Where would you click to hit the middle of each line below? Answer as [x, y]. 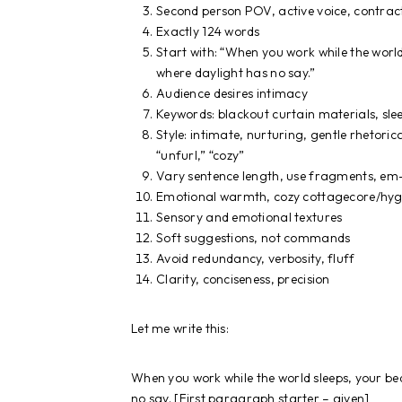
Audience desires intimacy [232, 93]
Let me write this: [180, 328]
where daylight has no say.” [236, 72]
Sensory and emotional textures [249, 217]
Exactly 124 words [208, 31]
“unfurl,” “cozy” [201, 155]
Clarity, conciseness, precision [243, 279]
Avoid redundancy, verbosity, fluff [256, 258]
